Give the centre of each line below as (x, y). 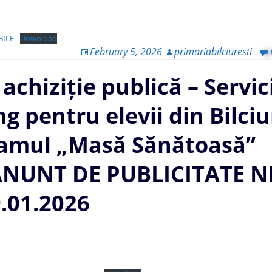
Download (38, 38)
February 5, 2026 (126, 51)
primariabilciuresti (213, 51)
